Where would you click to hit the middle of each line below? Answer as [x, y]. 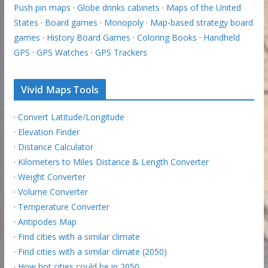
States [26, 23]
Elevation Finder [48, 132]
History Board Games [88, 38]
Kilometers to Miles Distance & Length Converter [113, 162]
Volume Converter [53, 192]
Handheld [221, 38]
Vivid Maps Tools [60, 90]
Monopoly [124, 23]
